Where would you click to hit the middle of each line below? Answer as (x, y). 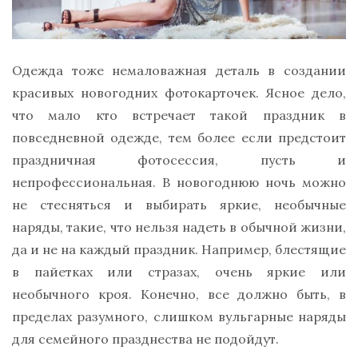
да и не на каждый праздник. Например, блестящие (179, 250)
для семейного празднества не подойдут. (145, 339)
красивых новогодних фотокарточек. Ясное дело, (179, 93)
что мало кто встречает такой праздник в (179, 115)
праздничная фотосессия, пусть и (179, 160)
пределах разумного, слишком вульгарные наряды (179, 317)
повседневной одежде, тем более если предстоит (179, 138)
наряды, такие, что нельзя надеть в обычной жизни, (179, 227)
